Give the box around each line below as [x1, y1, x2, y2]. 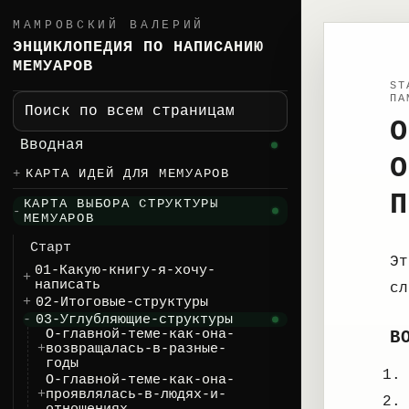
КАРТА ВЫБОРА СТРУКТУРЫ [23, 196, 219, 211]
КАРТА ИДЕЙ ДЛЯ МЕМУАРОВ [26, 166, 230, 181]
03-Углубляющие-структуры [36, 312, 233, 327]
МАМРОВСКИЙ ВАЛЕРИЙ [13, 18, 205, 32]
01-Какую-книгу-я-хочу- [34, 263, 215, 278]
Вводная [20, 137, 84, 153]
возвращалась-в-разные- [46, 341, 226, 356]
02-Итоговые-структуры [36, 295, 208, 309]
